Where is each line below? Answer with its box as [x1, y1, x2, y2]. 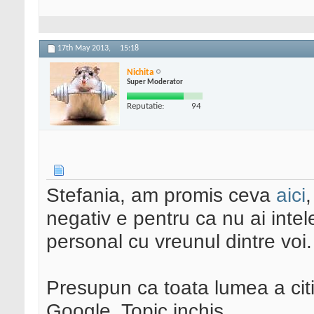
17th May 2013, [57, 44, 113, 53]
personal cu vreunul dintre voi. [46, 230, 312, 253]
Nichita [127, 67, 153, 77]
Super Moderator [127, 78, 183, 86]
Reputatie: [127, 101, 164, 111]
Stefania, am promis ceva [46, 184, 276, 207]
